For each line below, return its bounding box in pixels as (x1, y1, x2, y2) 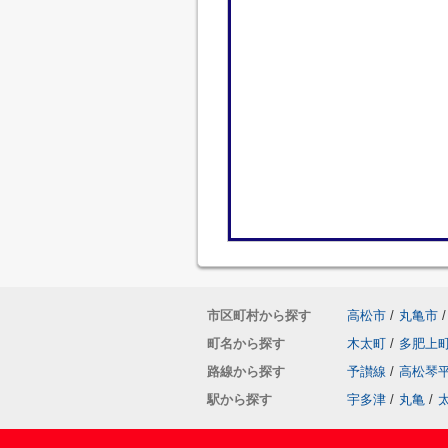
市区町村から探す (207, 308, 311, 323)
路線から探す (207, 364, 285, 379)
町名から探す (207, 336, 285, 351)
